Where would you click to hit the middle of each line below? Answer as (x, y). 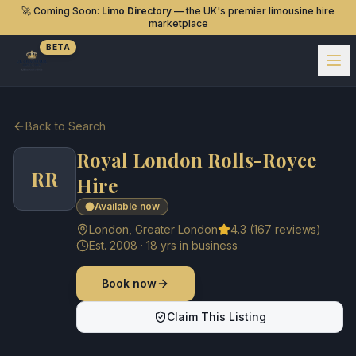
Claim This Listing (216, 317)
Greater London (176, 229)
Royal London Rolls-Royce (196, 160)
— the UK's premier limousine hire (253, 11)
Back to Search (66, 126)
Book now (129, 283)
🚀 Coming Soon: (62, 11)
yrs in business (197, 245)
